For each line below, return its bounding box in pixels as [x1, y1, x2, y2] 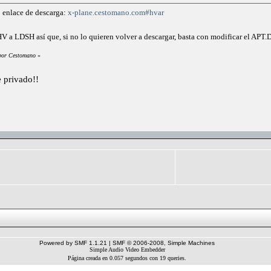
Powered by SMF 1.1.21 [39, 239, 107, 246]
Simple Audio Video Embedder [89, 246, 165, 253]
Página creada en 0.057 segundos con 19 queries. [67, 254, 186, 261]
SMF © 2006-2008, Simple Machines [113, 239, 215, 246]
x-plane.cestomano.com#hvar [68, 7, 164, 17]
